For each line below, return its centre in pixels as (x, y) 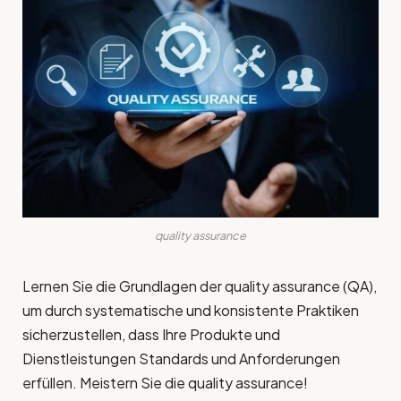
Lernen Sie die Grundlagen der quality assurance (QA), (200, 286)
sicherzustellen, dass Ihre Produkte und (151, 335)
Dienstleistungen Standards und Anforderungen (181, 359)
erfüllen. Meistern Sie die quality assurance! (165, 383)
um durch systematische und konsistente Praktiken (191, 311)
